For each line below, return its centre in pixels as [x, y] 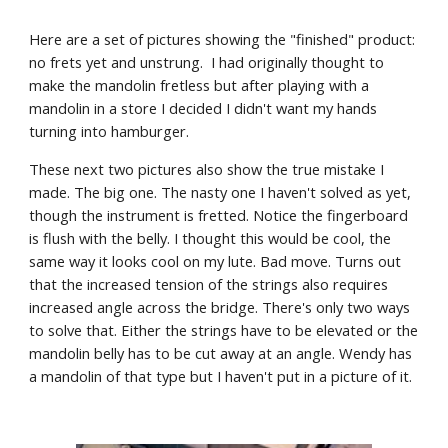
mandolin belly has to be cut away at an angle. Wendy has [221, 353]
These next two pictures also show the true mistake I [207, 169]
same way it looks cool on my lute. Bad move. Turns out [215, 261]
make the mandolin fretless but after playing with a [199, 85]
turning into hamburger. [111, 131]
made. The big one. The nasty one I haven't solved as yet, [220, 192]
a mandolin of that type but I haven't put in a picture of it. [221, 376]
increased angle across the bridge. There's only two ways [220, 307]
